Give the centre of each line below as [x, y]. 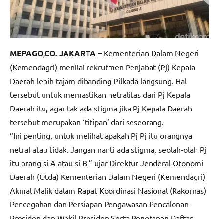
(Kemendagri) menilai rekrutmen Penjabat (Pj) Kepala [102, 67]
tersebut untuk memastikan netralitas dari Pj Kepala [100, 94]
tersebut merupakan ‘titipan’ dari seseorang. [87, 121]
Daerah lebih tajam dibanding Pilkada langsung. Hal [98, 80]
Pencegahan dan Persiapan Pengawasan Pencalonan [99, 204]
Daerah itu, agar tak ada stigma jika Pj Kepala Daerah [101, 108]
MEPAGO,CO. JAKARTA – [56, 53]
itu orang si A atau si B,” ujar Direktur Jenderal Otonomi [107, 163]
